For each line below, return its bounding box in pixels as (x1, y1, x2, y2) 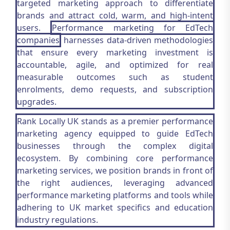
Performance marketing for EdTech (52, 22, 213, 33)
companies (17, 34, 60, 46)
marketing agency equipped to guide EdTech (17, 128, 213, 139)
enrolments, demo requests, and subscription (17, 84, 213, 95)
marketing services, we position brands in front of (17, 165, 213, 176)
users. (17, 22, 51, 33)
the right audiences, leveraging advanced (17, 177, 213, 188)
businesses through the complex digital (17, 140, 213, 151)
